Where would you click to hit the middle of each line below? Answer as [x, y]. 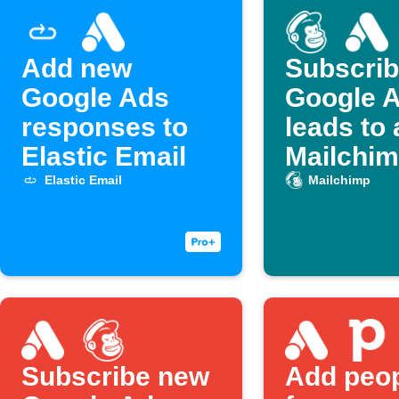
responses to [105, 127]
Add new [77, 68]
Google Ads [95, 98]
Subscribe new [115, 376]
